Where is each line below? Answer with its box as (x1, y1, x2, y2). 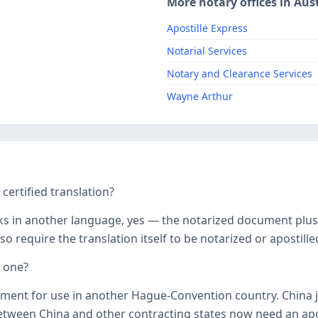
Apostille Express (167, 21, 248, 35)
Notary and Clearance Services (167, 67, 312, 80)
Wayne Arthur (167, 89, 233, 103)
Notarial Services (167, 44, 247, 57)
